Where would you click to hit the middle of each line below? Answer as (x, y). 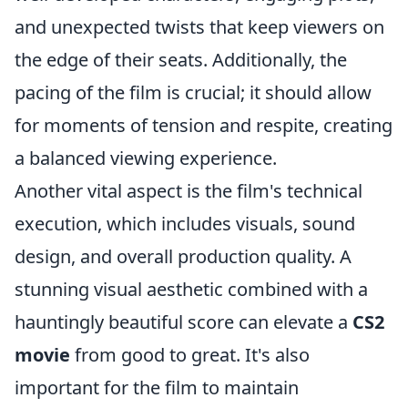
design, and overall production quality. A (183, 256)
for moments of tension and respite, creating (204, 125)
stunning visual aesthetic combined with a (191, 289)
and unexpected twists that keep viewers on (199, 27)
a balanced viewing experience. (146, 158)
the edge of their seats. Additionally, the (181, 60)
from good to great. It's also (190, 355)
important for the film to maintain (157, 388)
